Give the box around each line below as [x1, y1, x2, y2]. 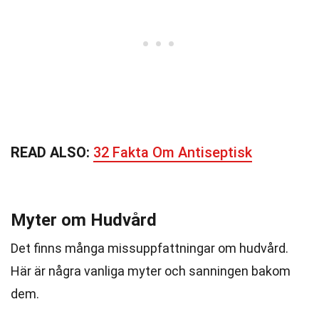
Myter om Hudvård [11, 210, 157, 230]
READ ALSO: [11, 144, 93, 161]
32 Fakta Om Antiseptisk [93, 144, 252, 161]
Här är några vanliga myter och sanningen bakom [11, 263, 291, 278]
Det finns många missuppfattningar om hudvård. [11, 241, 288, 256]
